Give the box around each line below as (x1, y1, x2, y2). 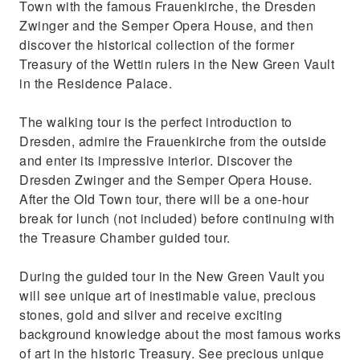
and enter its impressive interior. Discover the (19, 151, 293, 170)
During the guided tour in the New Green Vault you (19, 267, 325, 285)
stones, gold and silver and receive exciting (19, 305, 282, 324)
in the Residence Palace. (19, 74, 172, 92)
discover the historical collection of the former (19, 35, 294, 54)
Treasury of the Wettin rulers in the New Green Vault (19, 55, 334, 73)
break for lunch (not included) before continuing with (19, 209, 335, 227)
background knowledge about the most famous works (19, 325, 341, 343)
